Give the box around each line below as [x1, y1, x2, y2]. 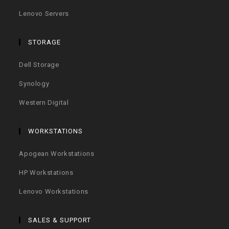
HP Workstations [19, 169, 74, 177]
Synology [19, 80, 50, 88]
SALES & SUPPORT [28, 216, 91, 224]
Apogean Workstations [19, 150, 95, 158]
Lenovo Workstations [19, 188, 88, 196]
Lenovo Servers [19, 10, 69, 18]
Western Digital [19, 99, 69, 107]
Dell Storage [19, 61, 59, 69]
